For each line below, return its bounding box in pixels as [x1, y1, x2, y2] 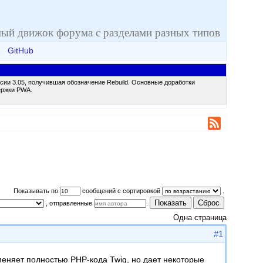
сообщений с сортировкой [80, 187, 162, 194]
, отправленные [44, 199, 94, 207]
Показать [154, 198, 187, 207]
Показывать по [14, 187, 60, 194]
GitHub [8, 46, 33, 55]
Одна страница [173, 213, 227, 222]
